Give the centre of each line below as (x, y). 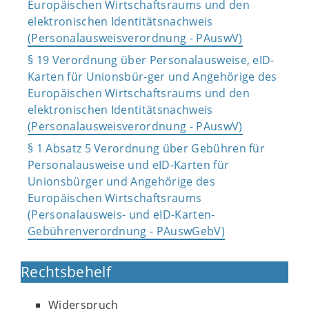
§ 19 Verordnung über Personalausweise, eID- (151, 60)
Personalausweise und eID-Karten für (129, 165)
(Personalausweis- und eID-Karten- (121, 214)
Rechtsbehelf (66, 271)
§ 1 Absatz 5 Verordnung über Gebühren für (147, 148)
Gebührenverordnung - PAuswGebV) (126, 231)
